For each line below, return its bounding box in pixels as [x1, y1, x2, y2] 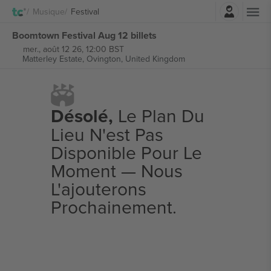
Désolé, [50, 103, 113, 129]
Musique [33, 5, 65, 18]
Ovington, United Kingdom [86, 53, 185, 65]
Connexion [148, 2, 190, 15]
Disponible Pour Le [50, 140, 202, 165]
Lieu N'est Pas [50, 122, 163, 147]
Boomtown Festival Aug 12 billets [12, 28, 157, 42]
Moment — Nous [50, 158, 183, 183]
